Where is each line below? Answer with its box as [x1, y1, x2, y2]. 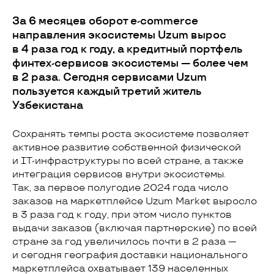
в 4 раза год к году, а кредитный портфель [12, 43, 243, 56]
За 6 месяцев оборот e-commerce [12, 15, 198, 28]
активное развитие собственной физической [12, 142, 241, 154]
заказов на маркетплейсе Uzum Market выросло [12, 196, 257, 207]
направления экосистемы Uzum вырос [12, 29, 226, 42]
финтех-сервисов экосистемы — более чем [12, 57, 248, 70]
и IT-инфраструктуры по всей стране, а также [12, 155, 243, 167]
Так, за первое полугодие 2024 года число [12, 182, 228, 194]
